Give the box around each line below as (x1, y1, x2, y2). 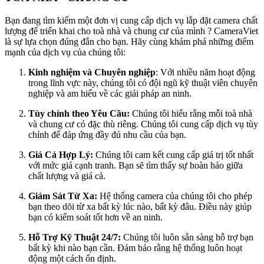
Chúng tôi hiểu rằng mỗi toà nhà (132, 108, 252, 119)
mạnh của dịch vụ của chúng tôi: (5, 47, 126, 58)
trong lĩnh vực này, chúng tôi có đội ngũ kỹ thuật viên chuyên (28, 78, 258, 88)
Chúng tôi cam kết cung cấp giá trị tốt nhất (93, 150, 253, 160)
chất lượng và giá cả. (28, 171, 105, 181)
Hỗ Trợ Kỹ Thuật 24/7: (28, 232, 123, 243)
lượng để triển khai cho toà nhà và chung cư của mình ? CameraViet (5, 26, 258, 37)
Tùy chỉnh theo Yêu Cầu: (28, 108, 132, 119)
